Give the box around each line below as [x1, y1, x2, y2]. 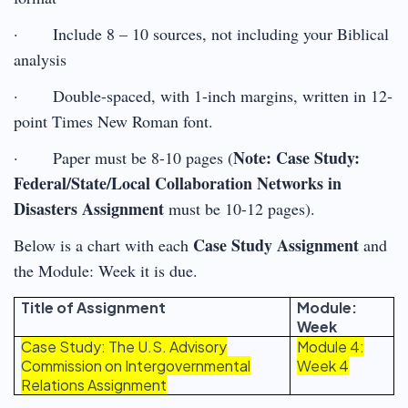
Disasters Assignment [14, 196, 168, 220]
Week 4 [297, 355, 350, 375]
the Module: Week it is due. [14, 259, 198, 281]
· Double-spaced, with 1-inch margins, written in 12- [14, 84, 393, 107]
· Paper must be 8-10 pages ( [14, 146, 233, 168]
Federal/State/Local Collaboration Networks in [14, 170, 342, 195]
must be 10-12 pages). [168, 197, 315, 219]
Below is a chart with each [14, 233, 193, 256]
